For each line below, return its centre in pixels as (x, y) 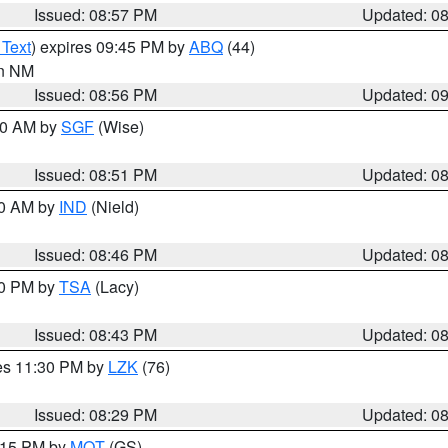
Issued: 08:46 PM (96, 254)
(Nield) (113, 206)
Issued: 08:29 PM (96, 414)
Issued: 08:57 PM (96, 14)
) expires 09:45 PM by (110, 46)
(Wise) (119, 126)
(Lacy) (115, 286)
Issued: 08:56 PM (96, 94)
